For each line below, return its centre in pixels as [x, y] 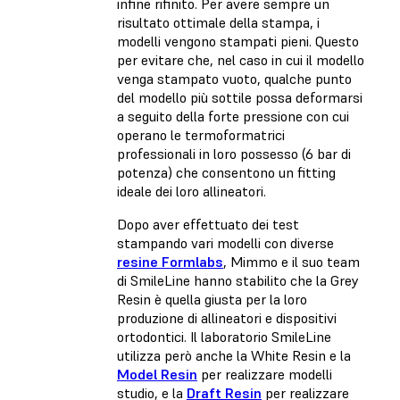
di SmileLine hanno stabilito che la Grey [238, 280]
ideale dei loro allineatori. [192, 191]
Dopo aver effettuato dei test [208, 224]
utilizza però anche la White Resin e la [234, 355]
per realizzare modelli [265, 374]
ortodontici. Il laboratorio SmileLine [224, 336]
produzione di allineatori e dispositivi [227, 317]
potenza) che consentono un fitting [226, 172]
